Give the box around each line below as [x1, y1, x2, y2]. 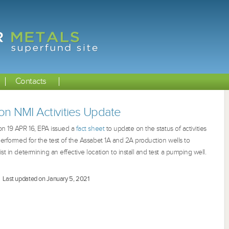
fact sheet [76, 125, 106, 133]
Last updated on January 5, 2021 [3, 175, 89, 183]
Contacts [15, 76, 47, 86]
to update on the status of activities [106, 125, 207, 133]
